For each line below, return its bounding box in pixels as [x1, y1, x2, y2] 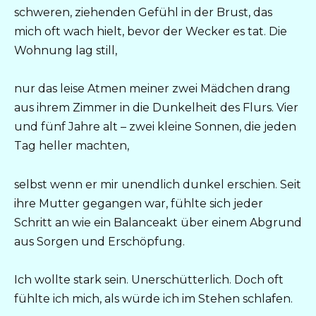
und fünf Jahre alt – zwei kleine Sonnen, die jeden [14, 120, 296, 134]
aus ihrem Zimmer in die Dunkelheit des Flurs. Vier [14, 101, 298, 115]
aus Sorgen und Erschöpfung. [14, 234, 185, 248]
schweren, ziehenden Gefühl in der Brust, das [14, 6, 272, 20]
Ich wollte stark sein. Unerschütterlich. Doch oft [14, 272, 284, 286]
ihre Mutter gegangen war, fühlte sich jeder [14, 196, 263, 210]
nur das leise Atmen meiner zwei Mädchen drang [14, 82, 291, 96]
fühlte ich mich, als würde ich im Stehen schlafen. [14, 291, 293, 305]
